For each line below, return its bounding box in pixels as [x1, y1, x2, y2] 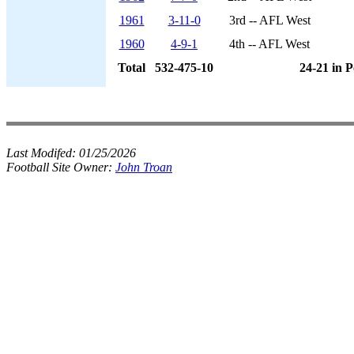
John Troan [115, 160, 172, 174]
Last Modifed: [6, 146, 79, 160]
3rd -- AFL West [228, 13, 311, 27]
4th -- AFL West [229, 37, 310, 51]
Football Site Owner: [6, 160, 115, 174]
